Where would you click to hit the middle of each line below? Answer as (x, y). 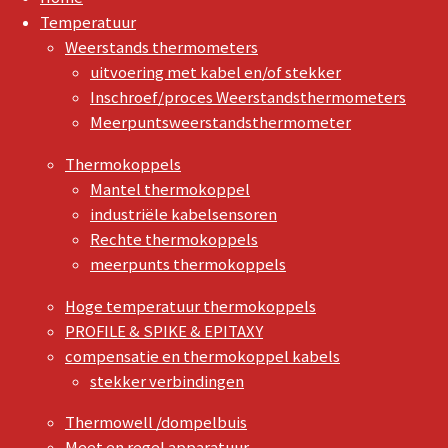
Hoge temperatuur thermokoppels (190, 306)
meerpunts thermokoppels (188, 265)
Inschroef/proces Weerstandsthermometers (248, 98)
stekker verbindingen (167, 381)
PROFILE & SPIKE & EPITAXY (164, 331)
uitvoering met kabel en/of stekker (215, 73)
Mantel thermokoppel (170, 190)
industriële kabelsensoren (183, 215)
